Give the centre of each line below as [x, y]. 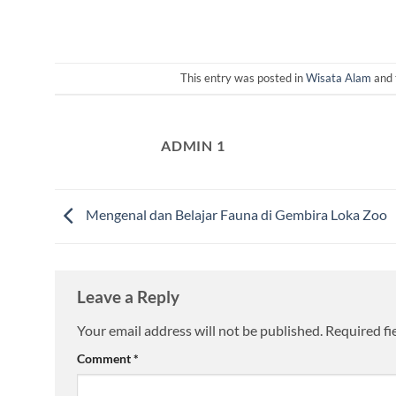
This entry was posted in [243, 78]
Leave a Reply [130, 297]
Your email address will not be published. [200, 330]
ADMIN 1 [193, 145]
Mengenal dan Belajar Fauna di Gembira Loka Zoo [235, 215]
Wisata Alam [339, 78]
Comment [105, 358]
